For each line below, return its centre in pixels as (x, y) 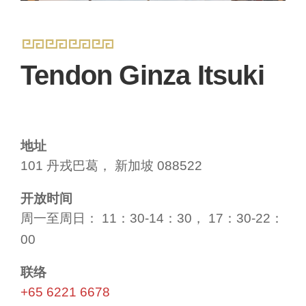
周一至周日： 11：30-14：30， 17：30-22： (152, 218)
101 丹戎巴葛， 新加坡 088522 (111, 166)
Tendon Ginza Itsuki (142, 75)
